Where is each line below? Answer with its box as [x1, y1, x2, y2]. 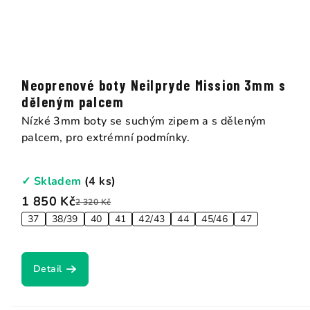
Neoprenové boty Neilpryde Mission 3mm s [21, 77, 286, 94]
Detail [33, 262, 62, 276]
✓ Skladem [21, 174, 85, 190]
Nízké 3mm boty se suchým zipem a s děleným [21, 113, 266, 129]
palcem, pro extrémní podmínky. [21, 130, 190, 146]
